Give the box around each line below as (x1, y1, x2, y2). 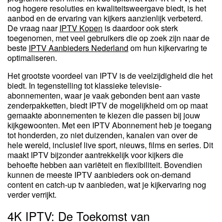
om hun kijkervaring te (128, 42, 207, 54)
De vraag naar (7, 22, 59, 34)
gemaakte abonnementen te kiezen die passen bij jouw (7, 110, 200, 121)
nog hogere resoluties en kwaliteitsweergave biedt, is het (7, 2, 206, 14)
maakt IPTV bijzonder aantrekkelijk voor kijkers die (7, 149, 183, 161)
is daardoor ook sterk (103, 22, 178, 34)
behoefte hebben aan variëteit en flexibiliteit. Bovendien (7, 159, 202, 171)
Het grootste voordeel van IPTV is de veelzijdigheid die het (7, 70, 213, 82)
